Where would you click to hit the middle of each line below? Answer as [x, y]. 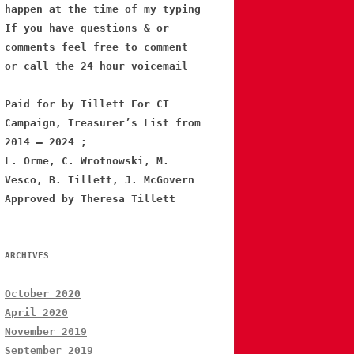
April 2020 [36, 313]
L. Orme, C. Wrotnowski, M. [87, 161]
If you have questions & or [87, 28]
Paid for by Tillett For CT [87, 104]
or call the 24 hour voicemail [96, 66]
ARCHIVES [27, 256]
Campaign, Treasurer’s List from [103, 123]
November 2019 [46, 332]
